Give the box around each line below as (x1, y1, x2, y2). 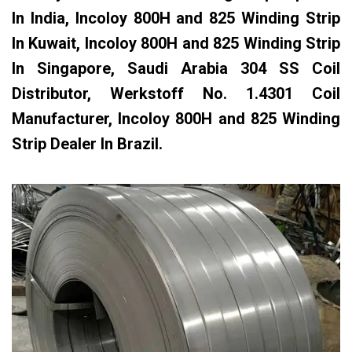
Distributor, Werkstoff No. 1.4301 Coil (12, 84, 340, 103)
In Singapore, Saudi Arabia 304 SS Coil (12, 59, 340, 78)
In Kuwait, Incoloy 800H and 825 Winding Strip (12, 34, 340, 53)
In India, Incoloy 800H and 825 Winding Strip (12, 9, 340, 27)
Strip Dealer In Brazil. (12, 134, 163, 153)
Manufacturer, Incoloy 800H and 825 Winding (12, 109, 340, 128)
